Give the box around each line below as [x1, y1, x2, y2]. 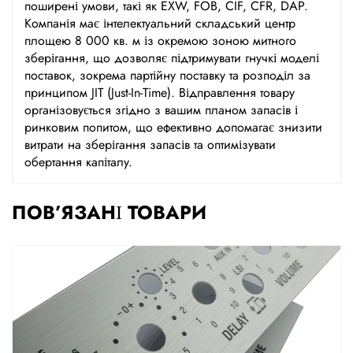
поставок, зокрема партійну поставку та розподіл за [24, 65, 310, 84]
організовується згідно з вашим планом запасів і [24, 100, 298, 119]
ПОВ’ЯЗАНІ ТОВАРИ [12, 198, 206, 226]
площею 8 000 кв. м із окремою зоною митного [24, 31, 296, 50]
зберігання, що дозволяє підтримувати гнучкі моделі [24, 48, 319, 67]
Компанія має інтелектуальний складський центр [24, 13, 295, 32]
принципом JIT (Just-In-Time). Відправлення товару [24, 83, 295, 102]
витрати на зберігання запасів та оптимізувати [24, 135, 276, 154]
